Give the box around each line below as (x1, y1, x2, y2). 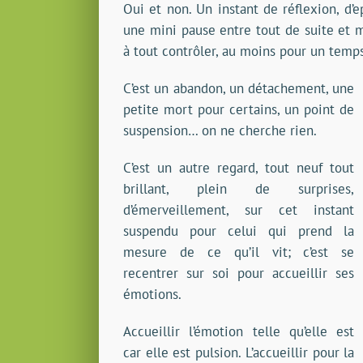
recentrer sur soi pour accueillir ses (123, 264, 355, 283)
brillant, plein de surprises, (123, 180, 355, 199)
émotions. (123, 285, 181, 304)
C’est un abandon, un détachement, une (123, 79, 355, 98)
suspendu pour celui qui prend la (123, 222, 355, 241)
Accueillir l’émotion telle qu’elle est (123, 322, 355, 341)
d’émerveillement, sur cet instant (123, 201, 355, 220)
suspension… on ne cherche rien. (123, 122, 317, 140)
